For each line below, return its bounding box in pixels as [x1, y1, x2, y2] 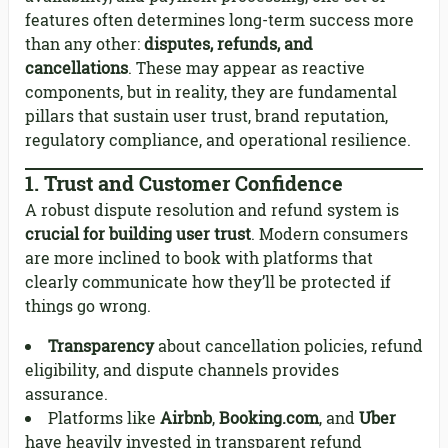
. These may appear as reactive [128, 57, 365, 80]
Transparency [48, 335, 154, 358]
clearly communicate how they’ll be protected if [25, 271, 391, 294]
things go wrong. [25, 295, 151, 318]
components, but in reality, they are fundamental [25, 81, 397, 104]
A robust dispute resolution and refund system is [25, 199, 399, 222]
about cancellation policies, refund [154, 335, 423, 358]
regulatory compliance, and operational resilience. [25, 129, 411, 152]
